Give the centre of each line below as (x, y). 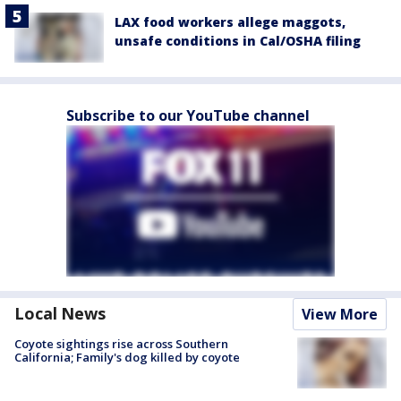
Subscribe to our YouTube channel (188, 116)
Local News (60, 314)
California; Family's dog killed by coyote (127, 358)
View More (340, 315)
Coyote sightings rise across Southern (121, 344)
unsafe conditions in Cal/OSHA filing (238, 41)
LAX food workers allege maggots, (230, 22)
